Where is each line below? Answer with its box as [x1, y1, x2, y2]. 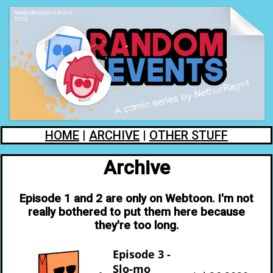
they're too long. [94, 219, 179, 233]
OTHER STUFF [149, 128, 228, 143]
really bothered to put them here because [28, 205, 245, 219]
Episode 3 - [112, 246, 171, 261]
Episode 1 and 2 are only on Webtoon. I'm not [19, 192, 253, 206]
